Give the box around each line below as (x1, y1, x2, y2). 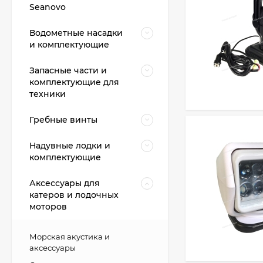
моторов (29, 201, 67, 212)
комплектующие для (29, 76, 119, 87)
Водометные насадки (29, 27, 123, 38)
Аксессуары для (29, 177, 100, 188)
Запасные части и (29, 65, 107, 76)
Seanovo (29, 1, 66, 12)
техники (29, 88, 66, 99)
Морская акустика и (29, 231, 110, 241)
